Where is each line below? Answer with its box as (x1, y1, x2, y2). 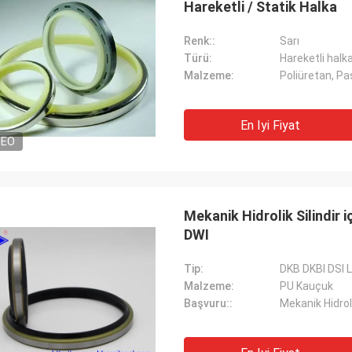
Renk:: (184, 35, 215, 47)
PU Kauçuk (280, 280, 333, 292)
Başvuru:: (184, 297, 233, 310)
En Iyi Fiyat (240, 118, 300, 133)
